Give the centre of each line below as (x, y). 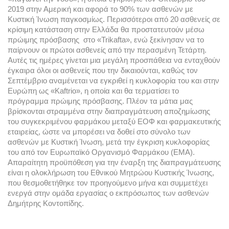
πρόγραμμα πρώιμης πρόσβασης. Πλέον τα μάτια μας (100, 101)
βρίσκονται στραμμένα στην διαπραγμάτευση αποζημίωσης (109, 111)
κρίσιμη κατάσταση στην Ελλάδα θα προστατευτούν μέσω (106, 29)
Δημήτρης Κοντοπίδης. (46, 203)
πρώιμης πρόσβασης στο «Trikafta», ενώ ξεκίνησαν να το (106, 40)
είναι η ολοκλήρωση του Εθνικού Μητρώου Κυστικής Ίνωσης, (111, 173)
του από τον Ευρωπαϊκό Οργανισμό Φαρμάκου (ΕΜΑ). (101, 152)
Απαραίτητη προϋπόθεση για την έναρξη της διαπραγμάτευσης (114, 162)
